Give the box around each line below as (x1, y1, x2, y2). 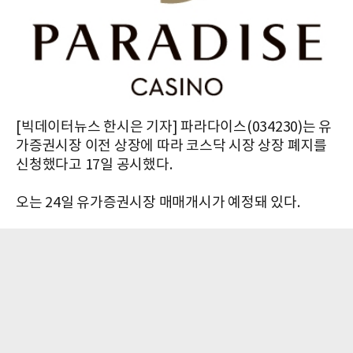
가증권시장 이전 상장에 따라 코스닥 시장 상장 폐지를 (16, 138, 327, 155)
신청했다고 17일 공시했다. (16, 157, 173, 174)
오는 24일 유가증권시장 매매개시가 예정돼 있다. (16, 195, 300, 212)
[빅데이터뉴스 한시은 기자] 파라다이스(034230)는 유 (16, 119, 332, 136)
